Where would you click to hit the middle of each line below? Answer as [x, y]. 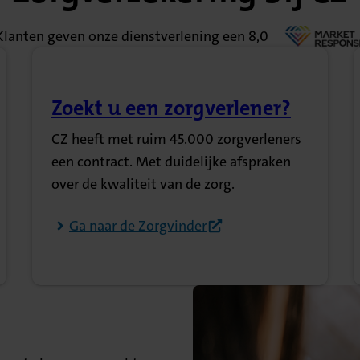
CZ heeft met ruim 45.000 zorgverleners [176, 139]
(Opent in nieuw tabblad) [170, 121]
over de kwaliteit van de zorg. [143, 184]
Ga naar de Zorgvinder [137, 226]
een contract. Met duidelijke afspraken [171, 162]
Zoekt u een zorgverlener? [171, 108]
